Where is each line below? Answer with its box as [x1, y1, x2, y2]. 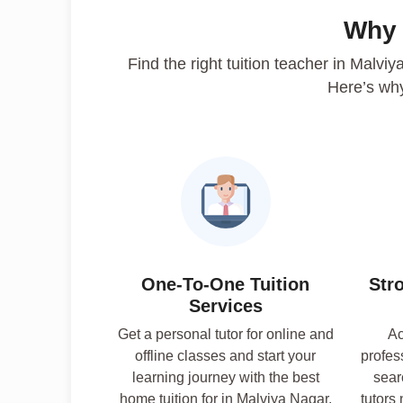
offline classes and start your [135, 347, 317, 363]
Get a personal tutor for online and [117, 326, 334, 342]
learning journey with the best [131, 369, 319, 385]
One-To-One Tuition [141, 273, 310, 294]
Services [188, 295, 263, 316]
